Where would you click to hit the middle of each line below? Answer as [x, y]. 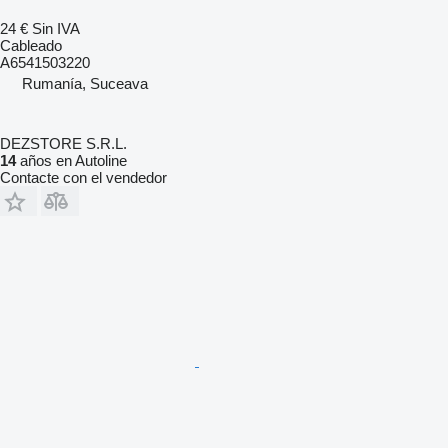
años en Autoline [71, 160]
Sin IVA [56, 28]
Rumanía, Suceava [85, 83]
